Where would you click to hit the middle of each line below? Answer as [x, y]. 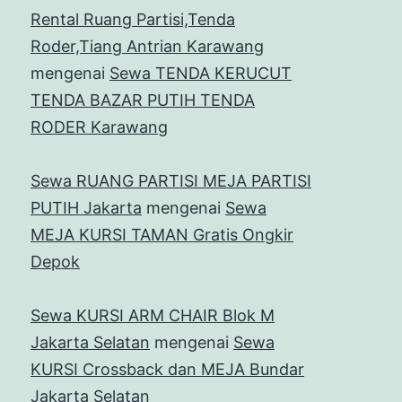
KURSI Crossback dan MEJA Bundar [167, 370]
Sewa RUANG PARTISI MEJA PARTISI [171, 181]
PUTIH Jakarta [86, 208]
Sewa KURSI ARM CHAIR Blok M [153, 316]
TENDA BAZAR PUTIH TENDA [143, 100]
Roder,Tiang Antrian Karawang [147, 47]
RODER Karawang [99, 127]
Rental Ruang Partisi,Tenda [133, 20]
